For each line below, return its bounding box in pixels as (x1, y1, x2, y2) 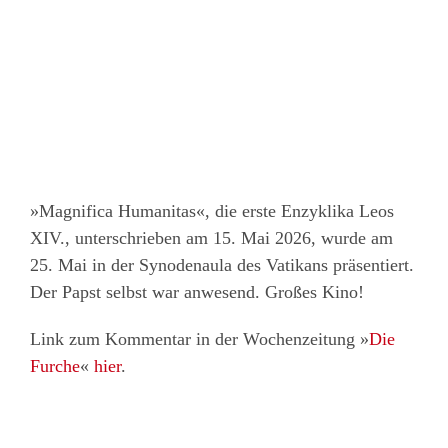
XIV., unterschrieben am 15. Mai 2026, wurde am (30, 227, 393, 248)
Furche (30, 355, 80, 376)
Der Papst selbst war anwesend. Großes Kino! (30, 281, 364, 302)
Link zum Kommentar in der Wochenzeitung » (30, 328, 369, 349)
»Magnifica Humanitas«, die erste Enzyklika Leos (30, 200, 394, 221)
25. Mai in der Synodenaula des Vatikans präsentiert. (30, 254, 414, 275)
